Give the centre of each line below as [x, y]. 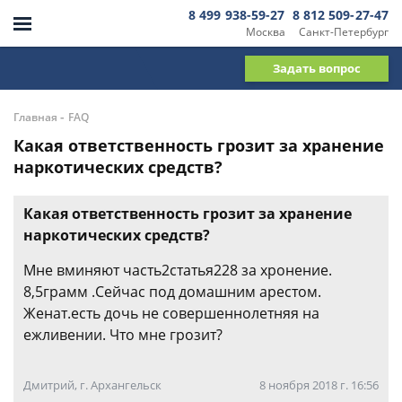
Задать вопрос [317, 68]
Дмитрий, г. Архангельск [92, 385]
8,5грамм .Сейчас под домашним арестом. [172, 292]
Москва [265, 31]
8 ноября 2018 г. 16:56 [319, 385]
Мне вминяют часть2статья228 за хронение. [178, 270]
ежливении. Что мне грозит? [123, 335]
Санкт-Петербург [344, 31]
